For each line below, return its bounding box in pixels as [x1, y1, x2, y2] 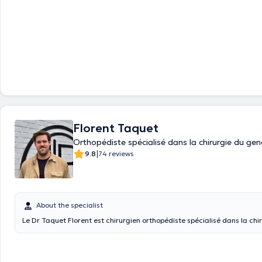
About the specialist [36, 201, 103, 209]
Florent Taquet [73, 120, 158, 136]
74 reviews [98, 149, 134, 158]
